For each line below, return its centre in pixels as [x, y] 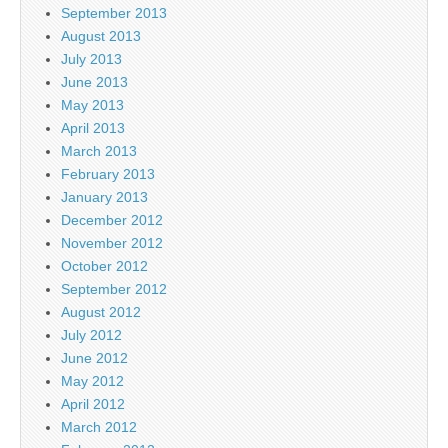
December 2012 [112, 219]
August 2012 [101, 311]
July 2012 [91, 334]
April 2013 [93, 127]
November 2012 [112, 242]
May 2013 [92, 104]
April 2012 [93, 403]
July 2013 [91, 58]
